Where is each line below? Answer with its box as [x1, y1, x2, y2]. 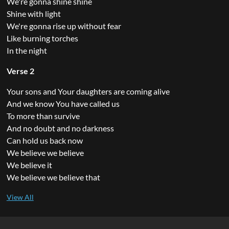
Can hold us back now [6, 135, 83, 145]
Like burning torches [6, 33, 78, 43]
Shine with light [6, 8, 61, 18]
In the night [6, 45, 47, 55]
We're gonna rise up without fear [6, 20, 121, 31]
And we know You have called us [6, 98, 120, 108]
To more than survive [6, 110, 80, 121]
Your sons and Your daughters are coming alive [6, 86, 170, 96]
